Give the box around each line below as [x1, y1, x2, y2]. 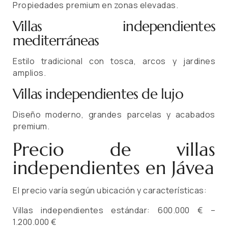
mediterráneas [13, 32, 99, 50]
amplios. [13, 67, 46, 79]
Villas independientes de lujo [13, 85, 183, 103]
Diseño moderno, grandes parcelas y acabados [13, 109, 215, 121]
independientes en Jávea [13, 156, 214, 180]
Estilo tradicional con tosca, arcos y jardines [13, 55, 215, 67]
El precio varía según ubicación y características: [13, 185, 207, 196]
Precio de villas [13, 138, 215, 161]
